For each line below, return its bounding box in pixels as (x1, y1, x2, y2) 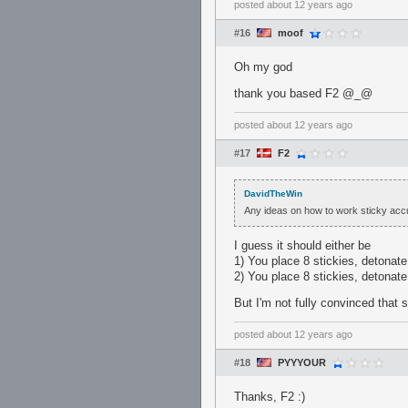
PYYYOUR (278, 357, 326, 368)
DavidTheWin (244, 189, 302, 199)
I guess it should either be (234, 239, 371, 252)
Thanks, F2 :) (234, 390, 305, 403)
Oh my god (234, 60, 292, 74)
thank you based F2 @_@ (234, 87, 372, 100)
